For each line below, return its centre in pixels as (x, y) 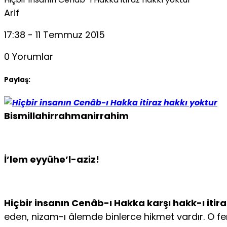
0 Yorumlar (29, 57)
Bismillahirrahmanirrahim (66, 116)
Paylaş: (17, 80)
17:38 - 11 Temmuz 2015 (54, 35)
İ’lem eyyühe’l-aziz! (53, 159)
